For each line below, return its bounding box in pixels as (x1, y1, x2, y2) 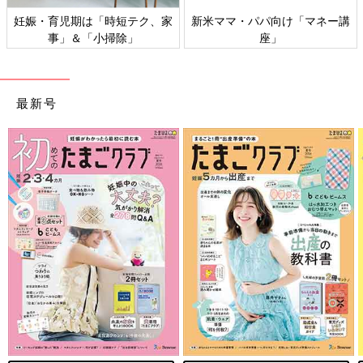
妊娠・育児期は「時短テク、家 (14, 12, 173, 28)
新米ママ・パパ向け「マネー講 (191, 12, 350, 28)
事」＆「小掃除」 (48, 29, 139, 45)
